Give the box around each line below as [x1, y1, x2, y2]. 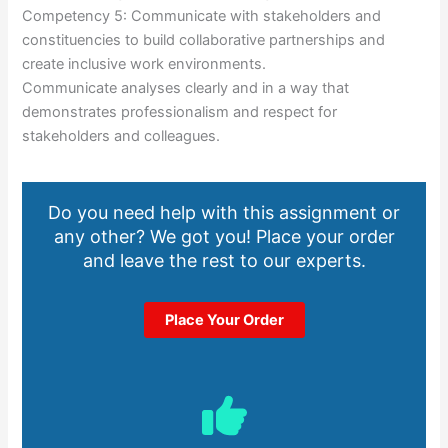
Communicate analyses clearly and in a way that [22, 79, 350, 98]
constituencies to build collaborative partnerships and [22, 31, 386, 50]
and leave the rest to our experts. [82, 249, 366, 271]
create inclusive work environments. [22, 55, 267, 74]
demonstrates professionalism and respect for [22, 103, 338, 122]
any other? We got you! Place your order [53, 225, 395, 247]
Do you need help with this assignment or [48, 201, 400, 223]
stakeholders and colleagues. [22, 127, 221, 146]
